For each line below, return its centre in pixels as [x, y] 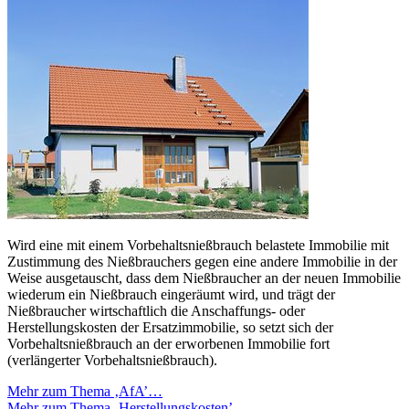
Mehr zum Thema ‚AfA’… [85, 392]
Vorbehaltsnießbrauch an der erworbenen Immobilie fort [168, 344]
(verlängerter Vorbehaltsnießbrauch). [112, 361]
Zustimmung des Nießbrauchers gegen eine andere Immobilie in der [202, 262]
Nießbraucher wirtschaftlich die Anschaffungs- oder [156, 311]
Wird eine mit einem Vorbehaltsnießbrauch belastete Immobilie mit [198, 246]
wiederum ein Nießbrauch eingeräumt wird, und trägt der [171, 295]
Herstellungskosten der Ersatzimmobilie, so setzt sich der [170, 328]
